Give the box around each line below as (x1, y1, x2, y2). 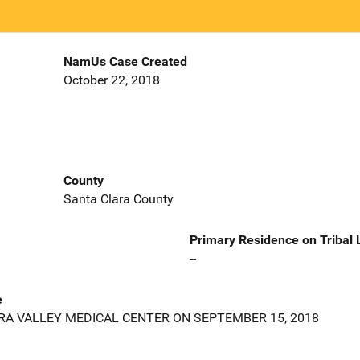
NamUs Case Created (63, 54, 187, 70)
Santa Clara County (63, 190, 174, 207)
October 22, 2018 (63, 72, 160, 88)
